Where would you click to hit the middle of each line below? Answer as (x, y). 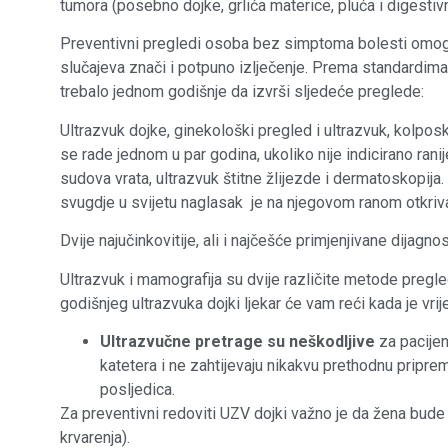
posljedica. (137, 389)
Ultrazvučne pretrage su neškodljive (237, 341)
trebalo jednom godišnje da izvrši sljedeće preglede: (242, 92)
